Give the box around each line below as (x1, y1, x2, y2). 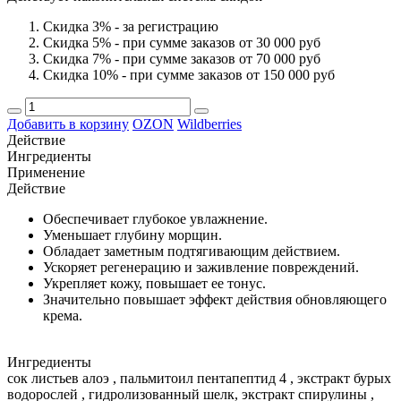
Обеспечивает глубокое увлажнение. (43, 210, 268, 226)
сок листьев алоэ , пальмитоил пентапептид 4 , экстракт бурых (7, 370, 391, 386)
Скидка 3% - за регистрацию (43, 18, 218, 34)
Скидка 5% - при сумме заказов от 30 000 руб (43, 34, 320, 50)
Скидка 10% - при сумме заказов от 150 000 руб (43, 66, 335, 82)
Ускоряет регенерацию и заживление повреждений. (43, 259, 359, 275)
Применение (7, 164, 85, 180)
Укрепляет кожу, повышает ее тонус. (43, 275, 266, 291)
